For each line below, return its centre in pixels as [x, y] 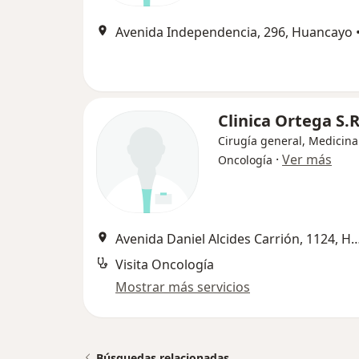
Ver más [307, 160]
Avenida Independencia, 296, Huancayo [234, 32]
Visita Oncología [165, 265]
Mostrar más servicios [183, 287]
